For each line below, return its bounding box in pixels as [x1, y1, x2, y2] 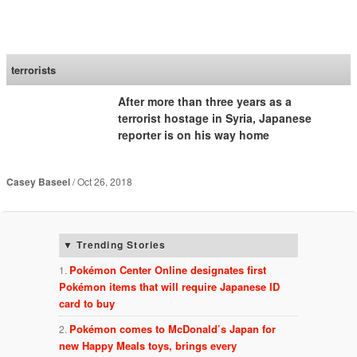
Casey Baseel [6, 174, 70, 189]
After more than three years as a [117, 92, 292, 109]
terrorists [11, 62, 57, 77]
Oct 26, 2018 [76, 174, 132, 188]
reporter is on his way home [117, 126, 269, 143]
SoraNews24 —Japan [6, 37, 106, 53]
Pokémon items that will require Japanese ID [59, 279, 280, 295]
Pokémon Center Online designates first [69, 262, 266, 278]
